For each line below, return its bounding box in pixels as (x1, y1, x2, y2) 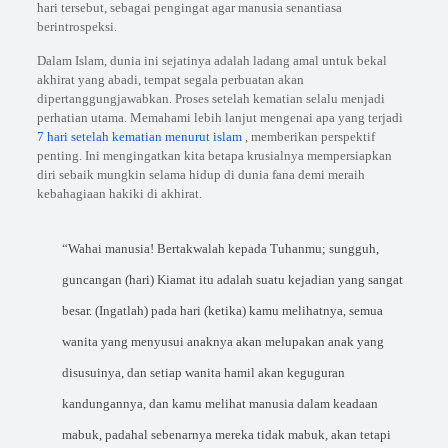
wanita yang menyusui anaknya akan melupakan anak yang (61, 334, 384, 349)
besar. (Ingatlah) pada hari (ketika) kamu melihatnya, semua (61, 303, 383, 318)
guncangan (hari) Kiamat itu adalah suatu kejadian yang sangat (61, 272, 403, 287)
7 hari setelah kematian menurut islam (36, 129, 242, 144)
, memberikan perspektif (241, 129, 375, 144)
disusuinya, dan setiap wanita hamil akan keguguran (61, 365, 345, 380)
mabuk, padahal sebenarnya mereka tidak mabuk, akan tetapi (61, 427, 391, 442)
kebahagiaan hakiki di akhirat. (36, 186, 202, 201)
